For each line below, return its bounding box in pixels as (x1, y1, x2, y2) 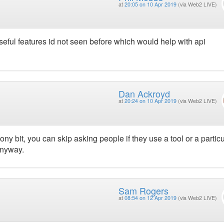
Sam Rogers (118, 183, 168, 197)
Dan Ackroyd (118, 87, 170, 100)
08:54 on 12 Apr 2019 (124, 193, 176, 201)
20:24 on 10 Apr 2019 (124, 97, 176, 105)
